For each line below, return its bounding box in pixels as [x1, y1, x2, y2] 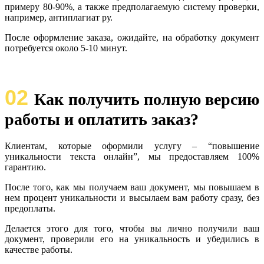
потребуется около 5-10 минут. [5, 42, 127, 53]
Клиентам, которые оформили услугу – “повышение [5, 140, 259, 151]
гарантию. [5, 161, 46, 172]
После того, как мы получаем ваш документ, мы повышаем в [5, 181, 259, 192]
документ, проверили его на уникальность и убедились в [5, 233, 259, 244]
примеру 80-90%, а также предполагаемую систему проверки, [5, 1, 259, 12]
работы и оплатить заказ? [5, 110, 199, 128]
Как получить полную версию [34, 90, 259, 108]
